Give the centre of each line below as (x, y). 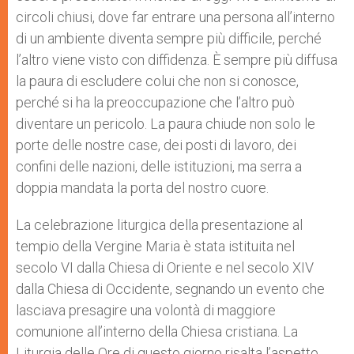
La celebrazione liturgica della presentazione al (159, 224)
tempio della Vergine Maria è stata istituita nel (155, 246)
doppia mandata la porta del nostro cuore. (142, 187)
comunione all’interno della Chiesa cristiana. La (157, 331)
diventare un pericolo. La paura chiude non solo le (166, 123)
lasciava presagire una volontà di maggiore (146, 310)
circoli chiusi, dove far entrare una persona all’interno (175, 17)
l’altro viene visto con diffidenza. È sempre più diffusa (177, 59)
